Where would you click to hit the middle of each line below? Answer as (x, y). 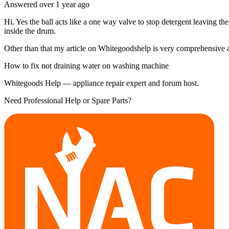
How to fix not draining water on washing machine (86, 65)
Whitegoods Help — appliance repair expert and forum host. (101, 83)
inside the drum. (30, 31)
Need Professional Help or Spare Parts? (68, 100)
